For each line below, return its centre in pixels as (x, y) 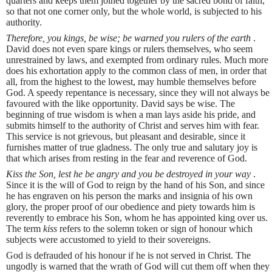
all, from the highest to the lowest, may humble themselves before (131, 82)
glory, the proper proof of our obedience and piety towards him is (131, 207)
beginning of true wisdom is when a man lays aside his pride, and (131, 115)
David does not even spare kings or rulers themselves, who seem (129, 49)
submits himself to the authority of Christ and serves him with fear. (133, 126)
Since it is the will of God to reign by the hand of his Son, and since (135, 185)
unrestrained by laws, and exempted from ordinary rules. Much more (137, 60)
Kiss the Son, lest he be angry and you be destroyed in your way (130, 174)
